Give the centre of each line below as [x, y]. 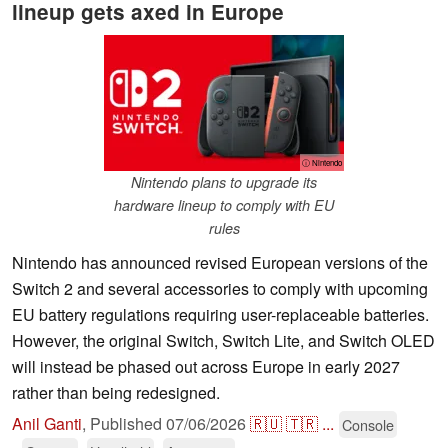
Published [128, 424]
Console [368, 425]
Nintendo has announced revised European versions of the [220, 263]
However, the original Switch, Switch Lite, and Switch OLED [223, 341]
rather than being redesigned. [116, 393]
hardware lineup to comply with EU [224, 205]
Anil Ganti [47, 424]
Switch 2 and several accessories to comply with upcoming [220, 289]
